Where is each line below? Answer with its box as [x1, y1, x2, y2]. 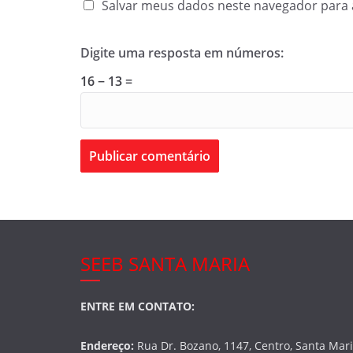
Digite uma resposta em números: [80, 44, 284, 61]
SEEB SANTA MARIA [80, 251, 250, 277]
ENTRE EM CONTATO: [80, 299, 195, 314]
